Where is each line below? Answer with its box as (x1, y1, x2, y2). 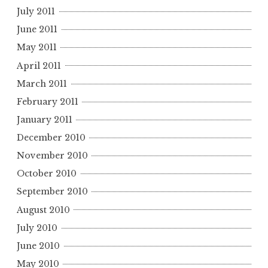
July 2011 (17, 6, 55, 17)
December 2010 (17, 132, 86, 144)
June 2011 (17, 24, 57, 35)
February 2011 (17, 96, 78, 107)
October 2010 (17, 168, 77, 179)
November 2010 (17, 150, 88, 162)
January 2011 (17, 114, 72, 125)
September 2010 (17, 186, 88, 197)
